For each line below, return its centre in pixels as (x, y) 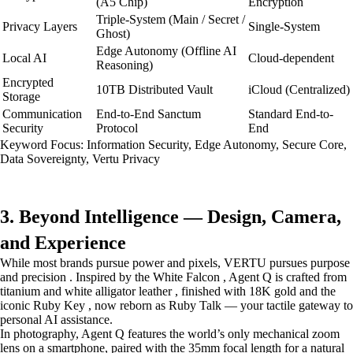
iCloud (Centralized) (299, 89)
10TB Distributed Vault (154, 89)
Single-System (284, 26)
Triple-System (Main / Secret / (171, 19)
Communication (42, 114)
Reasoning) (124, 65)
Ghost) (113, 33)
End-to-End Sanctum (149, 114)
